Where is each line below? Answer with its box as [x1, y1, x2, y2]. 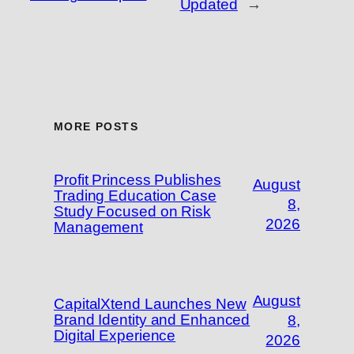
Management [54, 219, 144, 236]
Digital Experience [54, 327, 176, 345]
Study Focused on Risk [54, 203, 211, 220]
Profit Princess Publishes [54, 171, 221, 189]
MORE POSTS [54, 120, 138, 134]
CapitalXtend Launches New [54, 296, 247, 313]
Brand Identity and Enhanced [54, 311, 250, 329]
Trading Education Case [54, 187, 217, 205]
